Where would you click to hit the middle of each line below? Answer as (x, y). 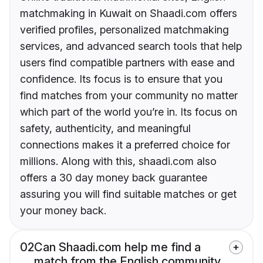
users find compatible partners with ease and (127, 63)
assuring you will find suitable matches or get (128, 194)
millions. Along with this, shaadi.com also (118, 161)
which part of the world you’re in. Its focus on (129, 112)
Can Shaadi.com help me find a (117, 247)
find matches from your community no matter (129, 96)
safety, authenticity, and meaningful (105, 129)
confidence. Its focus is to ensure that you (121, 79)
